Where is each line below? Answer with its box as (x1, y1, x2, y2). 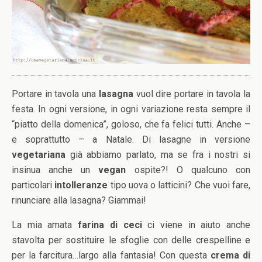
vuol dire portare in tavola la (133, 88, 251, 99)
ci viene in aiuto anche (142, 219, 251, 230)
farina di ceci (78, 219, 142, 230)
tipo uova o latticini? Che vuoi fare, (108, 180, 250, 191)
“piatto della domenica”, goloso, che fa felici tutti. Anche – (12, 119, 250, 130)
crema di (210, 250, 250, 261)
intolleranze (54, 180, 108, 191)
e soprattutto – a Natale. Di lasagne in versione (12, 134, 250, 145)
